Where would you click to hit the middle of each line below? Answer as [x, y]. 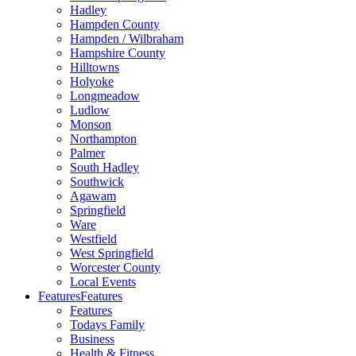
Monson [91, 124]
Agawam [93, 196]
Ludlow [90, 110]
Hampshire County [118, 53]
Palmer [87, 153]
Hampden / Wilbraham [127, 39]
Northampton [103, 139]
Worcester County [115, 267]
